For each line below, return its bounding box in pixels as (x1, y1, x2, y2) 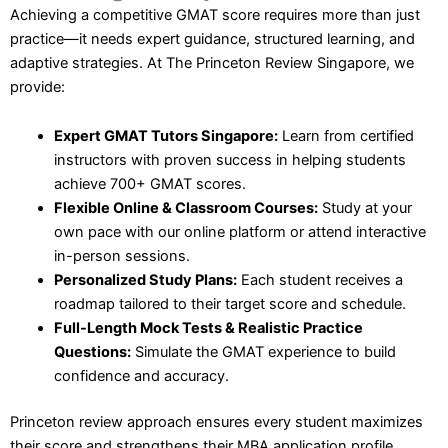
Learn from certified (277, 127, 414, 146)
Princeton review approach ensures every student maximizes (10, 413, 423, 432)
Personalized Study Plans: (53, 271, 237, 290)
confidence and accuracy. (53, 367, 229, 386)
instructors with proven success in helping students (53, 151, 406, 170)
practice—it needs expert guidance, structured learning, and (10, 29, 415, 48)
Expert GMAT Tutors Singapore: (53, 127, 278, 146)
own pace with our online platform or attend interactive (53, 223, 426, 242)
